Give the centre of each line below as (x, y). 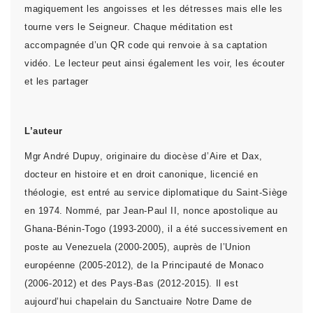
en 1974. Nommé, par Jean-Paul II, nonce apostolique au (151, 210)
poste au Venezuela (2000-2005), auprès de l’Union (138, 247)
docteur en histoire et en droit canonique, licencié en (141, 174)
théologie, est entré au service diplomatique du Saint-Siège (156, 192)
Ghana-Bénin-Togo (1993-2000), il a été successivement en (156, 228)
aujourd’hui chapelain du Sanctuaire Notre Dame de (138, 301)
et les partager (57, 81)
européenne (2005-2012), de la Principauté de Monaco (144, 265)
